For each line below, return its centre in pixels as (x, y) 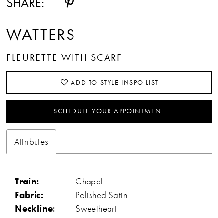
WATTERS (41, 34)
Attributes (31, 142)
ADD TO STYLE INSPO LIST (115, 82)
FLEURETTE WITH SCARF (64, 58)
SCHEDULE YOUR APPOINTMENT (109, 111)
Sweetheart (96, 209)
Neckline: (35, 209)
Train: (27, 182)
